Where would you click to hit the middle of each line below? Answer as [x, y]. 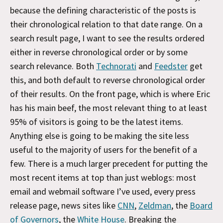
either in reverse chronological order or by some [99, 52]
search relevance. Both [53, 66]
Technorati [116, 66]
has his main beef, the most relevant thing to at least [109, 108]
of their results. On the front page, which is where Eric [110, 94]
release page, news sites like [64, 205]
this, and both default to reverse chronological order [108, 80]
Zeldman [155, 205]
